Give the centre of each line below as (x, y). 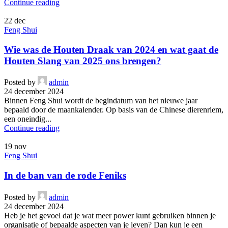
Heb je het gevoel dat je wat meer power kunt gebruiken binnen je (110, 215)
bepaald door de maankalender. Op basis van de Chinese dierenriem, (114, 110)
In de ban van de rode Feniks (65, 176)
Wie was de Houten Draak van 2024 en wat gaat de (111, 49)
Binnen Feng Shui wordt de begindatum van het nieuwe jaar (101, 101)
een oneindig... (28, 119)
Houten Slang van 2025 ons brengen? (83, 61)
